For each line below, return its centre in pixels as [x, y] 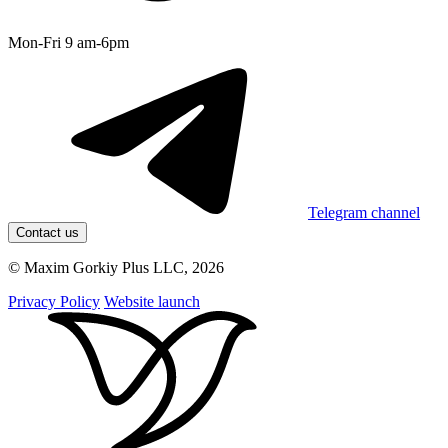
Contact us [47, 232]
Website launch [152, 301]
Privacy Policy [54, 301]
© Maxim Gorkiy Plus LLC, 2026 [116, 267]
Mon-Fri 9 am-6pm [68, 42]
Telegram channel [364, 212]
